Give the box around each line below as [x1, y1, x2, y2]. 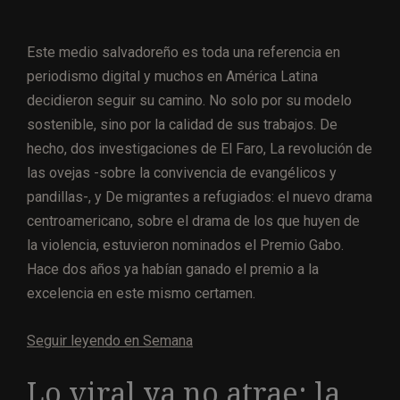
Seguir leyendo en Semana [27, 331, 193, 349]
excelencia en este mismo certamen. [27, 284, 255, 302]
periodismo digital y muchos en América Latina [27, 67, 318, 85]
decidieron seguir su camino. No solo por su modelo [27, 91, 352, 109]
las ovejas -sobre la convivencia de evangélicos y [27, 163, 337, 181]
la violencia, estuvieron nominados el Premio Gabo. [27, 236, 344, 254]
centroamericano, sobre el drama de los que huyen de [27, 212, 360, 229]
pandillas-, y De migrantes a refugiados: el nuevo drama [27, 187, 372, 205]
